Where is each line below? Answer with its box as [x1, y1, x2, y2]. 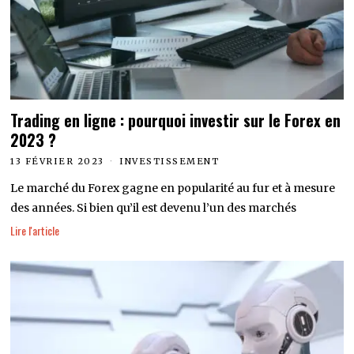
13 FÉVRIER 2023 [10, 155, 104, 167]
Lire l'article [10, 221, 60, 239]
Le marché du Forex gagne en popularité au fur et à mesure [10, 180, 336, 195]
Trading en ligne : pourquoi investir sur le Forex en [10, 108, 341, 132]
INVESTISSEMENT [119, 155, 220, 167]
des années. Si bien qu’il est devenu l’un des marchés [10, 200, 297, 215]
